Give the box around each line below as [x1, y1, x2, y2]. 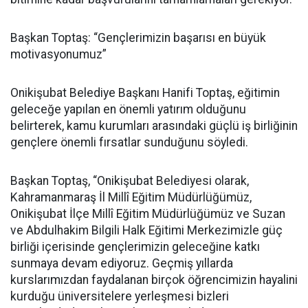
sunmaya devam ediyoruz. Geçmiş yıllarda [10, 256, 233, 270]
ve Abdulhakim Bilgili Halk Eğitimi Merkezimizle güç [10, 223, 283, 237]
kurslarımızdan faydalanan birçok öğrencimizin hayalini [10, 272, 298, 287]
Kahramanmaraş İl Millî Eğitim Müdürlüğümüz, [10, 190, 252, 204]
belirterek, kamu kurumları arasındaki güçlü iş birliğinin [10, 118, 298, 133]
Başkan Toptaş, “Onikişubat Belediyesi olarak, [10, 173, 249, 188]
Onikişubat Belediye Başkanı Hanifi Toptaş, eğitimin [10, 85, 280, 100]
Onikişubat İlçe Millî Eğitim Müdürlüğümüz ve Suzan [10, 206, 285, 221]
